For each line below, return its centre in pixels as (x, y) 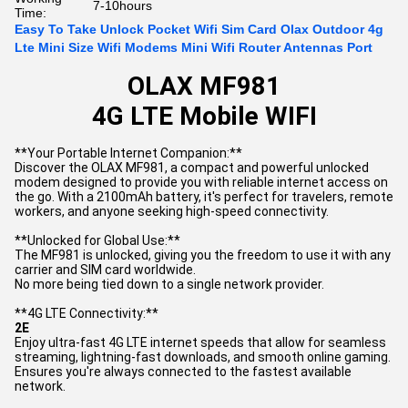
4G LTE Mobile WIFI (204, 116)
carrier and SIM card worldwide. (105, 270)
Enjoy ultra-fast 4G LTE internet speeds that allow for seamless (200, 342)
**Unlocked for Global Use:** (97, 240)
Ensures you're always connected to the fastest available (183, 372)
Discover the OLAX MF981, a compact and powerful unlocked (192, 168)
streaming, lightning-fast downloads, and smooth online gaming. (203, 357)
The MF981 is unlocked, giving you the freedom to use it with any (203, 255)
